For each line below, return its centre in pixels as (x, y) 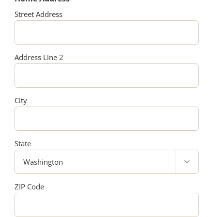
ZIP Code (29, 186)
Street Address (38, 14)
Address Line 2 (39, 57)
